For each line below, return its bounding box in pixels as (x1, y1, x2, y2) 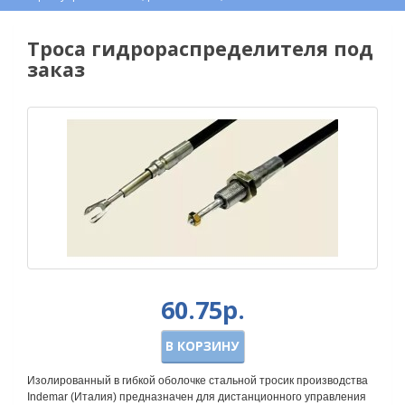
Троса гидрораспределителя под (27, 35, 373, 61)
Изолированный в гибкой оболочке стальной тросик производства (27, 374, 368, 387)
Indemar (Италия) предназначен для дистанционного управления (27, 391, 366, 403)
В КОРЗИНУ (165, 337, 239, 354)
